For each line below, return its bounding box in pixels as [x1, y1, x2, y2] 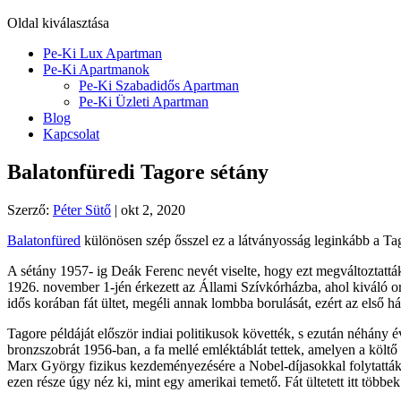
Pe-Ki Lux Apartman [43, 46, 162, 61]
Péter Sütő [53, 201, 111, 218]
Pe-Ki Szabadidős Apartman [79, 78, 239, 93]
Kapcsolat [43, 126, 99, 141]
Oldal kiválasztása [7, 15, 109, 30]
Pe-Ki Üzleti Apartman [79, 94, 209, 109]
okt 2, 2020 [121, 201, 185, 218]
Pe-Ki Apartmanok [43, 62, 149, 77]
